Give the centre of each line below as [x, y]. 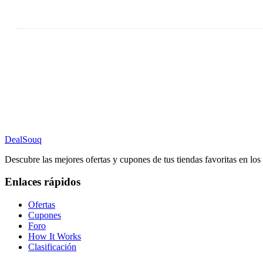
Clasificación [52, 247]
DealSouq [23, 139]
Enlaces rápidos [43, 182]
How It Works [55, 237]
